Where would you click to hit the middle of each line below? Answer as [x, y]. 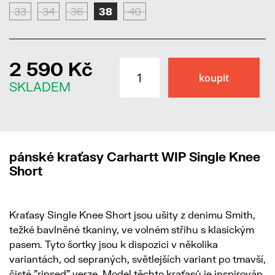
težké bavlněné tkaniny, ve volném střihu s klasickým [132, 230]
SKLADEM [40, 87]
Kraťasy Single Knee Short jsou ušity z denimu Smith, [132, 215]
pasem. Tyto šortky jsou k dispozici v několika [114, 244]
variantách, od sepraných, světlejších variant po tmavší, [137, 259]
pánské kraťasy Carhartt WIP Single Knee [135, 157]
